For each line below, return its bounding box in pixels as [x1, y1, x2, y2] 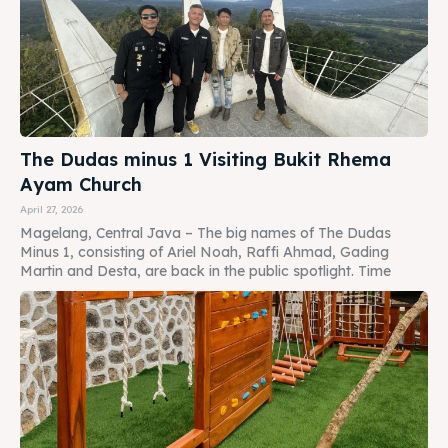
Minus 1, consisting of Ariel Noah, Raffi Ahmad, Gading [20, 242, 389, 261]
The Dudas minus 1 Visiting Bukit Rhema [20, 147, 391, 171]
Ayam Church [20, 172, 142, 196]
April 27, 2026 [20, 202, 83, 216]
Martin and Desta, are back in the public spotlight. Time [20, 261, 391, 280]
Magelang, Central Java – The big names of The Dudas [20, 223, 391, 242]
